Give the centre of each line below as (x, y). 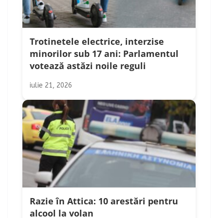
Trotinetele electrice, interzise (97, 42)
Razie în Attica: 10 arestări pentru (104, 201)
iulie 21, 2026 (51, 86)
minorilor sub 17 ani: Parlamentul (104, 54)
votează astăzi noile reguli (88, 66)
